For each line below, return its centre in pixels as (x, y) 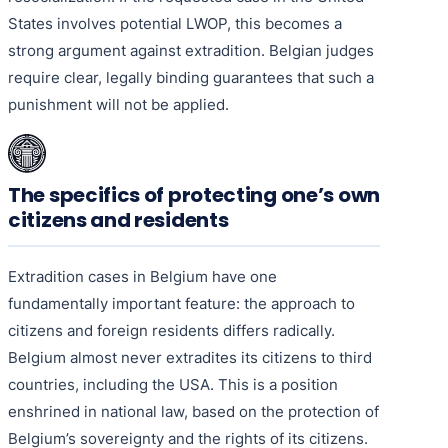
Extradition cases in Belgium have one (142, 276)
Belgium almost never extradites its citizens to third (190, 357)
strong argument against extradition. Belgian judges (191, 50)
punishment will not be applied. (118, 104)
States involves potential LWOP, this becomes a (175, 23)
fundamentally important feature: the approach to (181, 303)
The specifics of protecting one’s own (194, 194)
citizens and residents (118, 219)
